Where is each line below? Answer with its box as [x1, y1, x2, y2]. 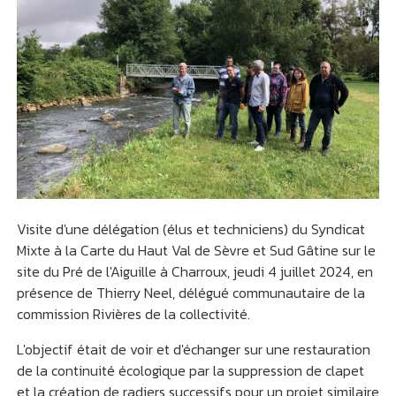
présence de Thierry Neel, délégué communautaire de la [16, 281, 365, 303]
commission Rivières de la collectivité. [16, 302, 250, 324]
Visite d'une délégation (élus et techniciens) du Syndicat [16, 217, 365, 240]
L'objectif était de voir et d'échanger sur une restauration [16, 338, 370, 360]
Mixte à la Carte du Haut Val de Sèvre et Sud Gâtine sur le [16, 239, 376, 261]
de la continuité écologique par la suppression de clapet [16, 359, 364, 381]
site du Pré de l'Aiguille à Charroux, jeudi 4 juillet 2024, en [16, 260, 373, 282]
